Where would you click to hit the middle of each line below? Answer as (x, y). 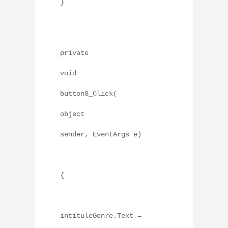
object (72, 114)
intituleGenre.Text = (101, 216)
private (74, 53)
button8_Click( (89, 93)
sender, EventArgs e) (101, 134)
